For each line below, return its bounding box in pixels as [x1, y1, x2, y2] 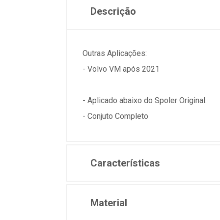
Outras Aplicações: [82, 49, 147, 58]
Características [90, 157, 160, 169]
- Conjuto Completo [82, 111, 148, 121]
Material [90, 197, 127, 209]
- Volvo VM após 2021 [82, 64, 160, 74]
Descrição [90, 5, 136, 17]
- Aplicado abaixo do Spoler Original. [82, 96, 207, 105]
